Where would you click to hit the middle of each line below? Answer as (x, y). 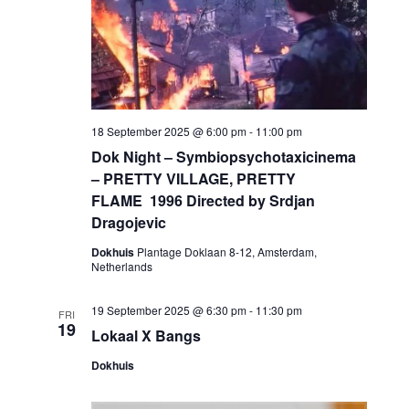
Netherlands (122, 267)
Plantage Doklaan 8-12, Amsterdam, (227, 252)
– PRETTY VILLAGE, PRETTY (194, 179)
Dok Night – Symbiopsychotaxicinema (224, 157)
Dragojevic (129, 223)
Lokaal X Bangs (147, 336)
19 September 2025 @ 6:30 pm (169, 310)
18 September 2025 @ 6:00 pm (169, 131)
